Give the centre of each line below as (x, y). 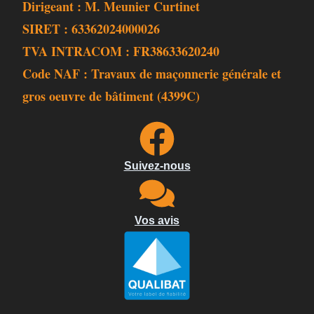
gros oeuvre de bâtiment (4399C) (111, 96)
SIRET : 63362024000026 (91, 29)
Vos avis (157, 220)
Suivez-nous (157, 166)
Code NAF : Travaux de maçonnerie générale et (152, 74)
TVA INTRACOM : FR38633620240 (121, 51)
